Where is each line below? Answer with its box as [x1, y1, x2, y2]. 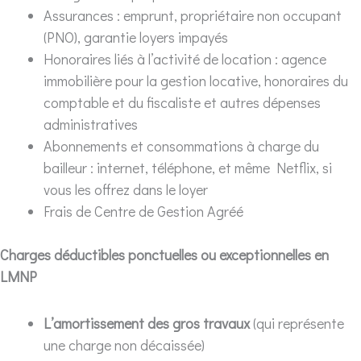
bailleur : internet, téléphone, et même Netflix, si [44, 157, 332, 177]
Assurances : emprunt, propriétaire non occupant [44, 5, 342, 25]
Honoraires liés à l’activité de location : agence [44, 48, 326, 68]
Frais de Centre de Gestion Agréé [44, 201, 243, 221]
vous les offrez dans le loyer [44, 179, 208, 199]
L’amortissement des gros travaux [44, 313, 250, 333]
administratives [44, 114, 138, 134]
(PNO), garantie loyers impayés [44, 27, 228, 47]
